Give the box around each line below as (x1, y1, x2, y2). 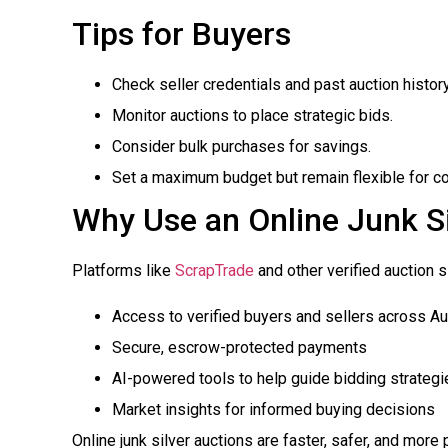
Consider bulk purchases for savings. (112, 137, 371, 157)
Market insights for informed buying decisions (112, 399, 435, 419)
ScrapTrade (175, 261, 254, 281)
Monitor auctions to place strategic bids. (112, 106, 393, 126)
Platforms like (72, 261, 175, 281)
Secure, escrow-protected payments (112, 337, 367, 357)
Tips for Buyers (72, 15, 291, 54)
